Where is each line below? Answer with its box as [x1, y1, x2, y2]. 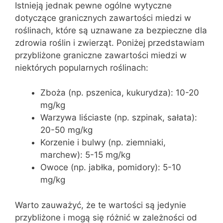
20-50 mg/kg [40, 125, 93, 135]
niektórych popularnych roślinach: [15, 62, 148, 73]
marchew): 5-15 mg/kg [40, 150, 130, 160]
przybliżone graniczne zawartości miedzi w [15, 50, 187, 60]
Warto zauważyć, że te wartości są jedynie [15, 200, 186, 210]
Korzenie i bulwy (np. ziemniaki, [40, 137, 166, 147]
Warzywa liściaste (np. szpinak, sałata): [40, 112, 197, 122]
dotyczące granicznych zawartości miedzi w [15, 12, 191, 23]
